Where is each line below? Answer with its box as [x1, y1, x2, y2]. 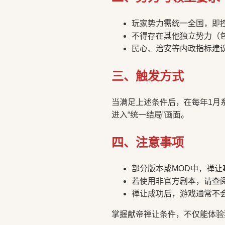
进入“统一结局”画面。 [111, 110, 189, 120]
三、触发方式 [111, 69, 184, 83]
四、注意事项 [111, 136, 184, 150]
